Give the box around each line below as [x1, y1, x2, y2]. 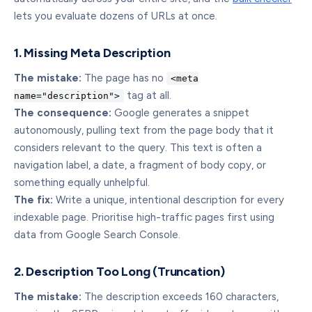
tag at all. [124, 89, 171, 102]
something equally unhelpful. [14, 176, 150, 189]
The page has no [81, 72, 166, 84]
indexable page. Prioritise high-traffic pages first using [14, 211, 274, 224]
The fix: [14, 194, 53, 206]
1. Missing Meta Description [14, 45, 171, 61]
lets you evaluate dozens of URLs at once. [14, 10, 217, 22]
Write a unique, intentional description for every [53, 194, 284, 206]
